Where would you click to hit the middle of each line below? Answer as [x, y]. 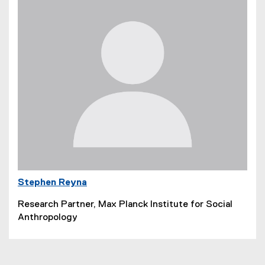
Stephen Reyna [52, 182]
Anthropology [48, 217]
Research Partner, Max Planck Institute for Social [125, 204]
